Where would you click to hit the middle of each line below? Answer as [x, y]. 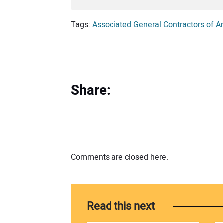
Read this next [121, 206]
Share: [91, 91]
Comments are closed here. [119, 157]
